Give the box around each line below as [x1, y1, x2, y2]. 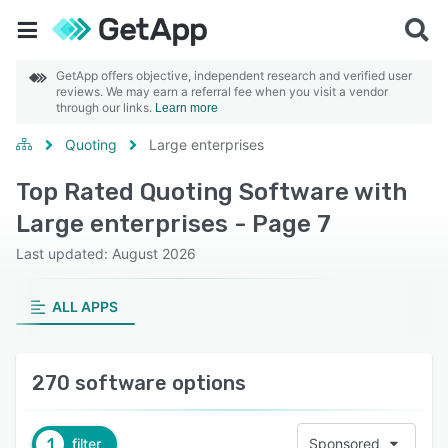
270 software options [32, 371, 246, 395]
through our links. [56, 100, 155, 115]
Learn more [155, 101, 218, 115]
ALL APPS [51, 298, 118, 315]
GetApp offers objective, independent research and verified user [56, 68, 412, 83]
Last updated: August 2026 [16, 245, 196, 262]
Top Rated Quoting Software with [16, 178, 407, 206]
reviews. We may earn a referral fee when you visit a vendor [56, 84, 388, 99]
